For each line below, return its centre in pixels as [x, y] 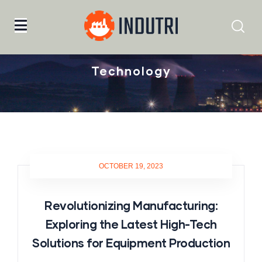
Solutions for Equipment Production [131, 243]
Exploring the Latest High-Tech [131, 224]
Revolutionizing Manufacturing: [131, 205]
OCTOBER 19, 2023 [131, 166]
